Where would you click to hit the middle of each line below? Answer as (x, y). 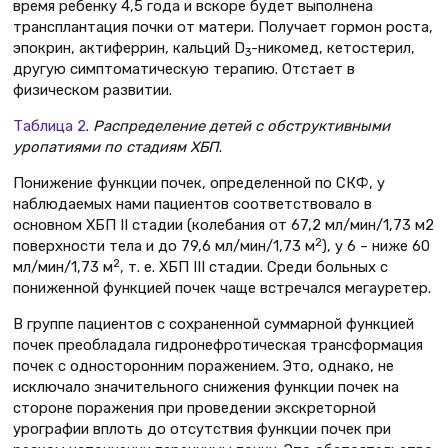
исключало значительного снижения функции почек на (206, 387)
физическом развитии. (92, 90)
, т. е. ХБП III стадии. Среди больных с (254, 267)
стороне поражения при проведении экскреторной (194, 408)
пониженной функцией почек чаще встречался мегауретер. (222, 288)
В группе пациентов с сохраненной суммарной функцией (213, 324)
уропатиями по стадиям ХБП (116, 147)
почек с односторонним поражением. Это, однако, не (203, 366)
